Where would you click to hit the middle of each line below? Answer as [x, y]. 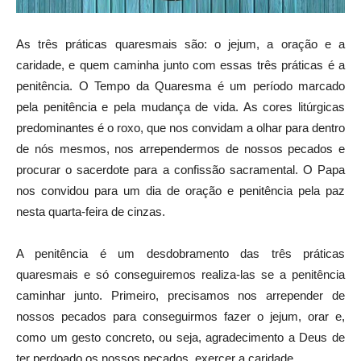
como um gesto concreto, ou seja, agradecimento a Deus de [180, 337]
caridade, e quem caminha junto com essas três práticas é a [180, 64]
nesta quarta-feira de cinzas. [91, 211]
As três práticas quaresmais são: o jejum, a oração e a [180, 44]
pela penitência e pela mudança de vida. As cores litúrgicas [180, 106]
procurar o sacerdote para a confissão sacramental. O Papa [180, 169]
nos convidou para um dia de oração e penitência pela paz [180, 190]
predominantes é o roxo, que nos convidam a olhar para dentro [180, 127]
